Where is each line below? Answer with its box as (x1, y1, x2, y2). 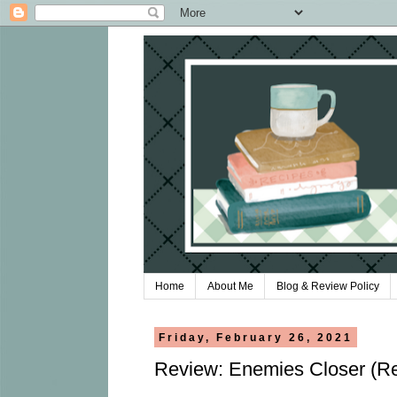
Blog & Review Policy (276, 280, 379, 293)
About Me (207, 280, 253, 293)
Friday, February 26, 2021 (158, 331, 353, 344)
